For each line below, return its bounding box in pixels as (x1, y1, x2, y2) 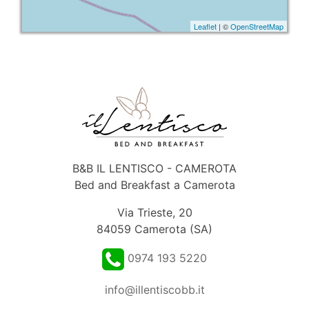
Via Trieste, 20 (117, 206, 192, 219)
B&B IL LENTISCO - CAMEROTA (72, 161, 237, 175)
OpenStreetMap (230, 21, 283, 32)
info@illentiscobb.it (104, 283, 205, 297)
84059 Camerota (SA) (97, 222, 212, 236)
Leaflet (194, 21, 217, 32)
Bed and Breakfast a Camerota (74, 178, 235, 192)
